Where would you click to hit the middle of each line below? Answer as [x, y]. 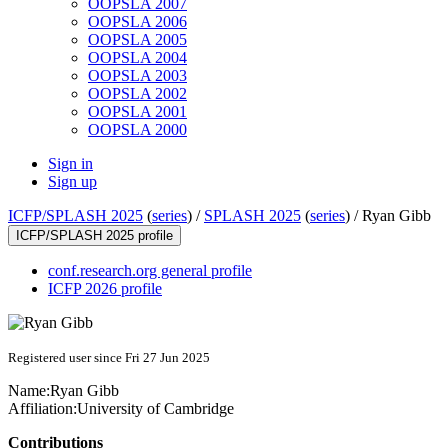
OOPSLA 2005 [137, 40]
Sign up [72, 182]
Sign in [70, 164]
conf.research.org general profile [150, 271]
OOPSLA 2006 [137, 22]
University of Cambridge [155, 409]
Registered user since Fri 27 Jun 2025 [109, 358]
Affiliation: [42, 409]
